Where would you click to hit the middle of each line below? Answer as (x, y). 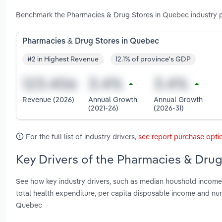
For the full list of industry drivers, (81, 136)
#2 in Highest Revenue (63, 59)
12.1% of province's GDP (153, 59)
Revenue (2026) (48, 100)
